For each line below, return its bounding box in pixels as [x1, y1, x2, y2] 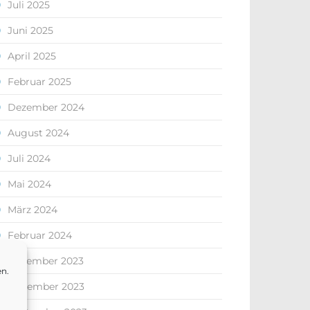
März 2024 [8, 203, 57, 216]
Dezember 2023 [8, 255, 84, 267]
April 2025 [8, 50, 56, 62]
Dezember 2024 [8, 101, 84, 113]
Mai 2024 [8, 178, 51, 190]
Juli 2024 [8, 152, 51, 165]
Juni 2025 [8, 24, 53, 37]
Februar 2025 [8, 75, 71, 88]
